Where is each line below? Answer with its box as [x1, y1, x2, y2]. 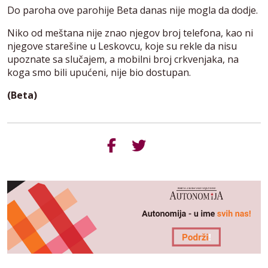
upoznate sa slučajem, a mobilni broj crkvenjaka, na [7, 53, 239, 66]
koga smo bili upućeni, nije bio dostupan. [7, 66, 191, 79]
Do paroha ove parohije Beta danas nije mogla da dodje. [7, 4, 258, 17]
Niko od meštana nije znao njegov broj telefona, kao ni [7, 26, 253, 39]
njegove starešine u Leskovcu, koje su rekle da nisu [7, 39, 237, 53]
